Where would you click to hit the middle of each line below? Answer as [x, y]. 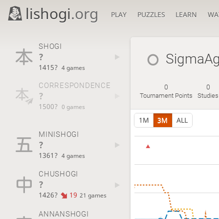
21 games [93, 195]
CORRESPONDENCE [75, 86]
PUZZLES [151, 14]
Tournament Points [166, 96]
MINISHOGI [59, 134]
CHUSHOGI [58, 174]
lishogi [48, 13]
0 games [74, 107]
